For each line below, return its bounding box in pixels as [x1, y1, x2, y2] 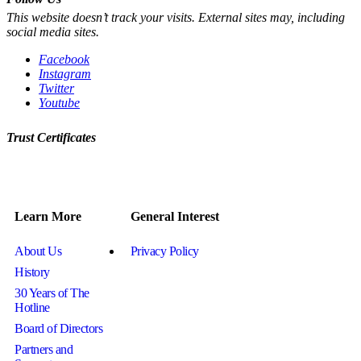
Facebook [39, 52, 89, 66]
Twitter [39, 81, 74, 95]
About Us [15, 244, 62, 259]
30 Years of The [15, 286, 89, 301]
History [15, 265, 50, 280]
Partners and [15, 342, 73, 357]
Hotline [15, 301, 50, 315]
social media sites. [6, 24, 99, 39]
